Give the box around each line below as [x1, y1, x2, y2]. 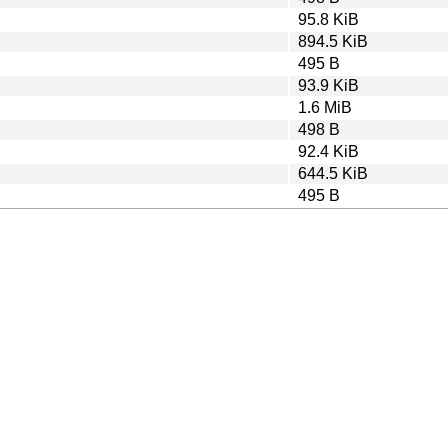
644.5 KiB [298, 164, 368, 182]
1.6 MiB [298, 98, 352, 116]
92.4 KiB [298, 142, 359, 160]
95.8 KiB [298, 10, 359, 28]
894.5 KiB [298, 32, 368, 50]
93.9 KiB [298, 76, 359, 94]
